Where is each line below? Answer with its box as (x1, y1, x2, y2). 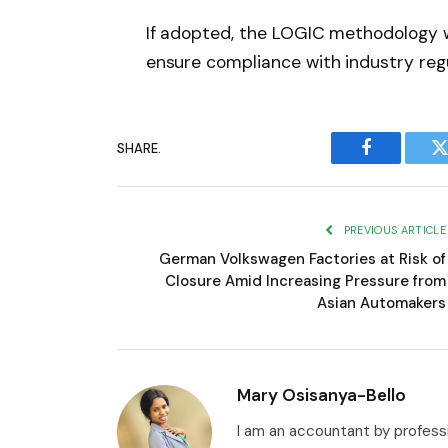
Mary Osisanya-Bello (237, 384, 406, 407)
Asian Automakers (317, 293, 446, 314)
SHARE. (117, 139, 161, 157)
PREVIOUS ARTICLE (340, 223, 446, 238)
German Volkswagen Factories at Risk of (159, 249, 446, 270)
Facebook (364, 153, 435, 172)
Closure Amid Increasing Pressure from (165, 271, 446, 292)
